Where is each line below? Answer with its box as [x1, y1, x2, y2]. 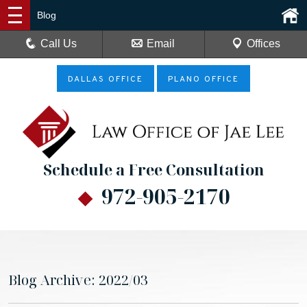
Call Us [40, 38, 77, 49]
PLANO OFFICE [168, 74, 239, 85]
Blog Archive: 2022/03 [8, 271, 148, 289]
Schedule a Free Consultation [42, 159, 265, 180]
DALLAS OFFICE [68, 74, 143, 85]
